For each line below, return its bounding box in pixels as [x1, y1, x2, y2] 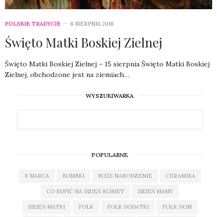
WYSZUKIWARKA [86, 92, 134, 99]
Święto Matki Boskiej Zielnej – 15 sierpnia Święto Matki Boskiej [5, 59, 210, 68]
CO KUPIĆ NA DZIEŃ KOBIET [46, 187, 124, 195]
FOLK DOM [162, 203, 192, 210]
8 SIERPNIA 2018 [70, 20, 114, 27]
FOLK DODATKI [107, 203, 149, 210]
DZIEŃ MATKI [28, 203, 65, 210]
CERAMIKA [165, 172, 195, 179]
